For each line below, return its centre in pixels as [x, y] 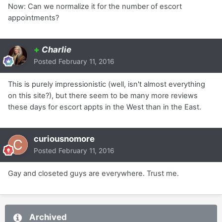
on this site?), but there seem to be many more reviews [103, 95]
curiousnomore [64, 139]
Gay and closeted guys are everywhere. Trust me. [93, 173]
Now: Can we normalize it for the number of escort [95, 6]
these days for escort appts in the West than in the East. [105, 107]
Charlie [56, 49]
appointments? [33, 18]
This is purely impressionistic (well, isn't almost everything [107, 84]
